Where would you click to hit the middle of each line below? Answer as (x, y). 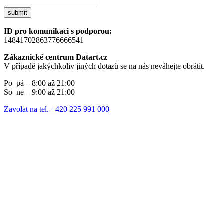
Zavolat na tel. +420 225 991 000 (56, 109)
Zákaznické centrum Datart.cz (56, 57)
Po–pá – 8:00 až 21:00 (39, 83)
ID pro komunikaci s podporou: (58, 31)
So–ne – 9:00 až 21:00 (39, 92)
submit (18, 13)
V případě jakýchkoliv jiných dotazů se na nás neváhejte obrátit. (104, 66)
